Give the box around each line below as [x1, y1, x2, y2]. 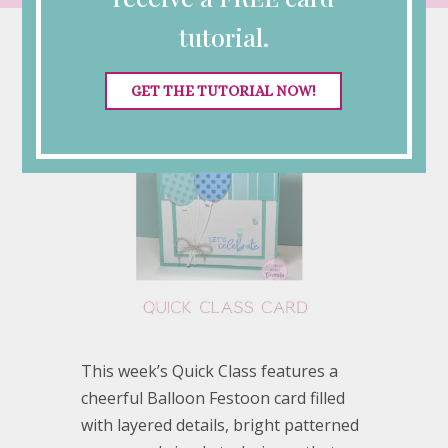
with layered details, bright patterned [80, 414, 359, 437]
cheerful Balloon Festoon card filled [80, 387, 345, 410]
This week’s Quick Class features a [80, 360, 338, 383]
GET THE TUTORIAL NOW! [131, 81, 317, 100]
